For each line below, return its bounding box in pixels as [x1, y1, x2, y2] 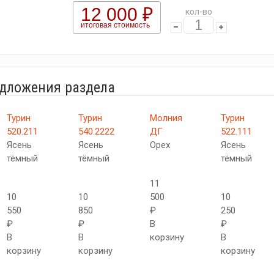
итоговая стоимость [80, 21, 150, 29]
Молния [149, 113, 182, 124]
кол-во [185, 7, 212, 17]
